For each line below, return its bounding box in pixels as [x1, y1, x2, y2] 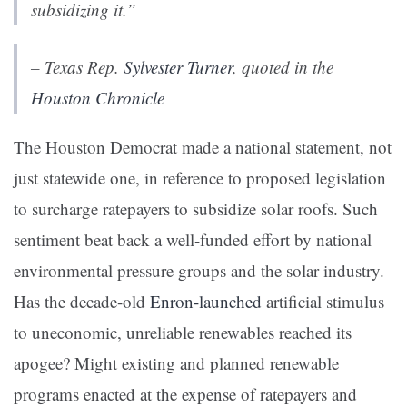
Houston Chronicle [31, 86, 164, 110]
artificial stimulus [262, 290, 384, 313]
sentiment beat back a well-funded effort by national [14, 228, 372, 252]
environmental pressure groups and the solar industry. [14, 259, 384, 283]
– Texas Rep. [31, 55, 124, 79]
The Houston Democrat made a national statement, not [14, 135, 392, 159]
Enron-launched [150, 290, 262, 313]
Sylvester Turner [124, 55, 233, 79]
